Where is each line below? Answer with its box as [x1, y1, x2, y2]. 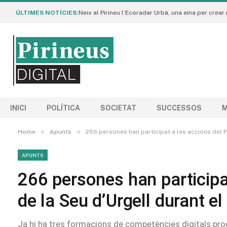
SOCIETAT [100, 103, 136, 112]
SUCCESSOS [157, 103, 202, 112]
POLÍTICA [47, 103, 80, 112]
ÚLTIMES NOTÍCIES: [16, 9, 78, 16]
